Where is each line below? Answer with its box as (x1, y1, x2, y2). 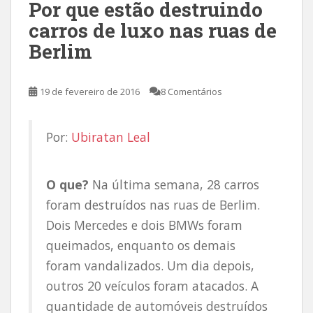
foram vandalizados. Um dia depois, (46, 257, 254, 274)
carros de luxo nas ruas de (29, 17, 277, 43)
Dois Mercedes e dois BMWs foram (46, 217, 242, 233)
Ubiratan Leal (71, 129, 150, 145)
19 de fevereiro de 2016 (40, 85, 140, 98)
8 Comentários (161, 85, 222, 98)
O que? (46, 176, 89, 193)
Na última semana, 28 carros (89, 176, 259, 193)
